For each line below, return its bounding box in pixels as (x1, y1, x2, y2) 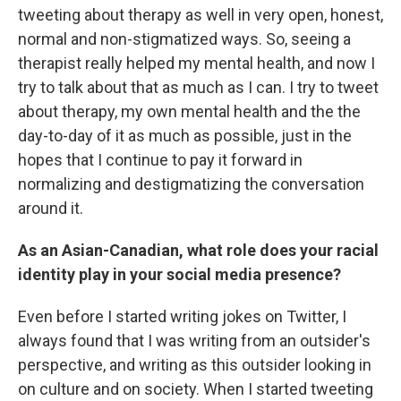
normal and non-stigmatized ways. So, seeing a (18, 29, 351, 48)
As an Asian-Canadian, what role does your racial (18, 240, 379, 260)
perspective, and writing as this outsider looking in (18, 354, 371, 374)
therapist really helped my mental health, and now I (18, 53, 375, 73)
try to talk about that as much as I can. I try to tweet (18, 77, 379, 97)
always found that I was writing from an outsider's (18, 330, 371, 350)
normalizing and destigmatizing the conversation (18, 174, 364, 193)
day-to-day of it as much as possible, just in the (18, 125, 352, 145)
